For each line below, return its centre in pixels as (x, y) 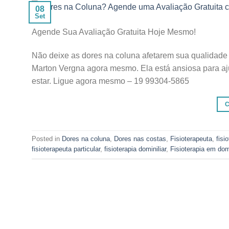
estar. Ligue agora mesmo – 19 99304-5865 (110, 81)
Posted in (47, 139)
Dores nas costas (140, 139)
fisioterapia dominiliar (135, 149)
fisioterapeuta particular (66, 149)
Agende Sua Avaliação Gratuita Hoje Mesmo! (114, 32)
